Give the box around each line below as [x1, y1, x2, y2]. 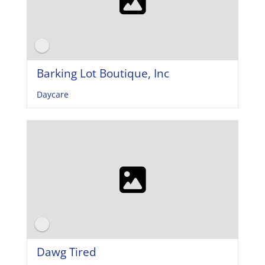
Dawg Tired [36, 244, 96, 260]
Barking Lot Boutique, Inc [36, 65, 169, 81]
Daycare [36, 89, 69, 100]
